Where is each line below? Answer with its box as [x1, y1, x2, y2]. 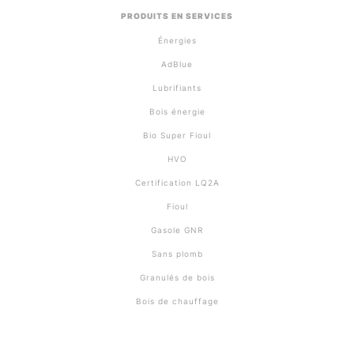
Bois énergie [149, 107, 205, 116]
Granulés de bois [139, 273, 215, 282]
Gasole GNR [151, 225, 203, 235]
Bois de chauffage [135, 296, 219, 306]
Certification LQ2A [134, 178, 220, 187]
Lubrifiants [153, 83, 201, 92]
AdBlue [161, 59, 193, 69]
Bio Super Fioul [143, 130, 211, 140]
